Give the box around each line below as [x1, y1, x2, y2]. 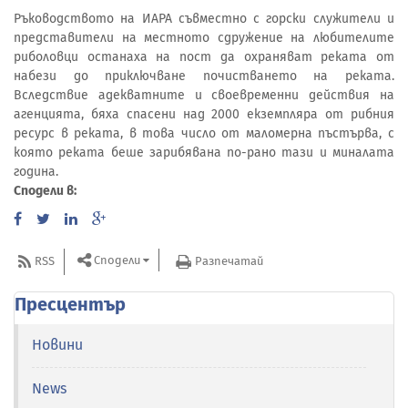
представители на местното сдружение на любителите [14, 29, 394, 46]
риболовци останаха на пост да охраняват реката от [14, 48, 394, 65]
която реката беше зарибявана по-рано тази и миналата [14, 144, 394, 160]
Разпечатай [195, 254, 263, 269]
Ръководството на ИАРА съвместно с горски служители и [14, 10, 394, 26]
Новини [32, 335, 83, 353]
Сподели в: [14, 182, 76, 199]
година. [14, 163, 58, 179]
